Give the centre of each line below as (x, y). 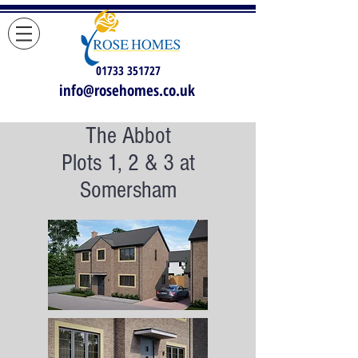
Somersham (128, 190)
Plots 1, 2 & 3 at (128, 163)
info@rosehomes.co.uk (127, 90)
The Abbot (128, 136)
